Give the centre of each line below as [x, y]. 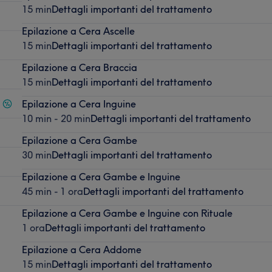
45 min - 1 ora [52, 191]
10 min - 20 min [56, 118]
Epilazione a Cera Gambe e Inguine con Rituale [127, 213]
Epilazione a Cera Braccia [79, 67]
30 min [36, 155]
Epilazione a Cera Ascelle [78, 31]
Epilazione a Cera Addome [81, 249]
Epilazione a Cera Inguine [79, 104]
